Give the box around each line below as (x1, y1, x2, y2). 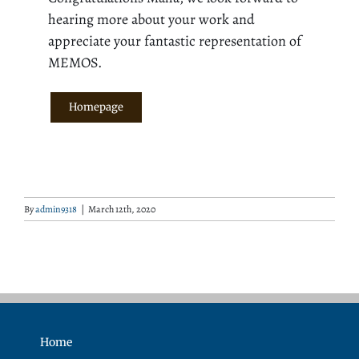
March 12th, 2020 (88, 202, 155, 216)
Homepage (69, 99, 123, 114)
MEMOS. (48, 52, 102, 72)
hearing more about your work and (48, 9, 255, 29)
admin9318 (35, 202, 77, 216)
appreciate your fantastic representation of (48, 30, 301, 50)
